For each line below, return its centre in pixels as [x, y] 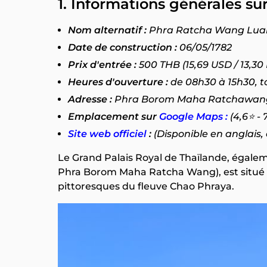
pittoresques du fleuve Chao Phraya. [146, 186]
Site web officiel [108, 134]
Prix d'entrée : [102, 65]
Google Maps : [193, 117]
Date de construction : [122, 47]
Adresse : [91, 99]
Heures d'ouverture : [119, 82]
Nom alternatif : [107, 30]
